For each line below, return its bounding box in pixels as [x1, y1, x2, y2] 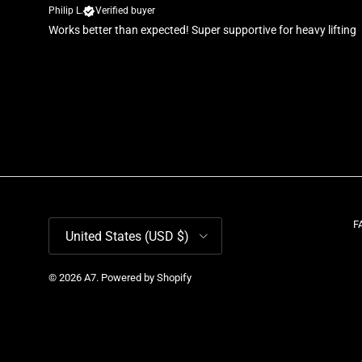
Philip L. [48, 5, 83, 17]
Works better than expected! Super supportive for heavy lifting [48, 23, 356, 37]
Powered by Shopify [101, 271, 192, 284]
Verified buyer [95, 5, 155, 17]
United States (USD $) [65, 228, 189, 244]
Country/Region [48, 217, 118, 230]
